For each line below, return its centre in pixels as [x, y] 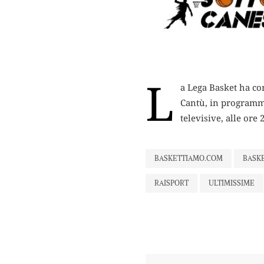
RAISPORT [171, 183]
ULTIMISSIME [232, 183]
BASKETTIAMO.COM [189, 158]
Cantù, [195, 102]
